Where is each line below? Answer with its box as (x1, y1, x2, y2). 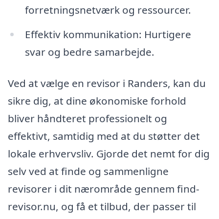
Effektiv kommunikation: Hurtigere (24, 27, 191, 42)
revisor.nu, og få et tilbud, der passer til (8, 199, 196, 213)
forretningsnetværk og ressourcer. (24, 3, 191, 17)
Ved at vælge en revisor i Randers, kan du (8, 76, 206, 90)
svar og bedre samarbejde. (24, 45, 154, 59)
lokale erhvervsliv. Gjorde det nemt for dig (8, 146, 210, 160)
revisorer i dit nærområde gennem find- (8, 181, 199, 196)
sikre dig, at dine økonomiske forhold (8, 93, 186, 108)
